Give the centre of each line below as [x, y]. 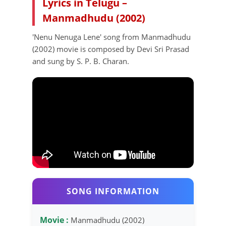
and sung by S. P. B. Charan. [81, 61]
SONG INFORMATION [113, 191]
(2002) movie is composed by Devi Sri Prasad [111, 49]
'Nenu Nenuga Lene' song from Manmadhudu [111, 37]
